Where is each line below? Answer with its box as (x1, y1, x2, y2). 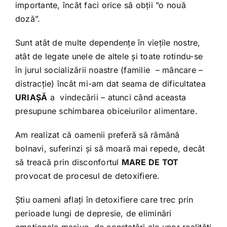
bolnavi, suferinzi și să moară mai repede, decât (15, 143, 205, 154)
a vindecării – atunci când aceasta (47, 92, 186, 102)
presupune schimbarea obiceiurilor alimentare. (15, 105, 198, 116)
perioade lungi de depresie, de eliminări (15, 208, 172, 218)
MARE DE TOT (121, 157, 179, 167)
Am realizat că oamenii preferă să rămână (15, 129, 180, 140)
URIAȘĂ (15, 92, 48, 102)
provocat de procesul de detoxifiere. (15, 170, 160, 181)
